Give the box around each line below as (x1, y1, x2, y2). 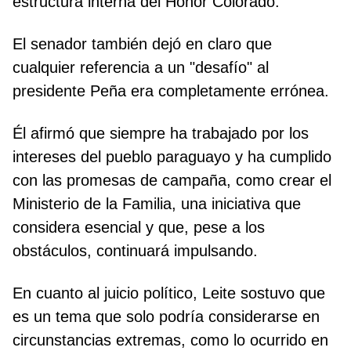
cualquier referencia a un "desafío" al (13, 59, 269, 77)
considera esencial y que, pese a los (13, 219, 265, 237)
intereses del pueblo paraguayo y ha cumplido (13, 148, 331, 166)
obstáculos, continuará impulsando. (13, 242, 258, 260)
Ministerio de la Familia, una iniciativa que (13, 195, 301, 213)
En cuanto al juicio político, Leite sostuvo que (13, 284, 325, 302)
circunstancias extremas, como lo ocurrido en (13, 331, 328, 349)
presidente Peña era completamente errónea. (13, 82, 329, 100)
